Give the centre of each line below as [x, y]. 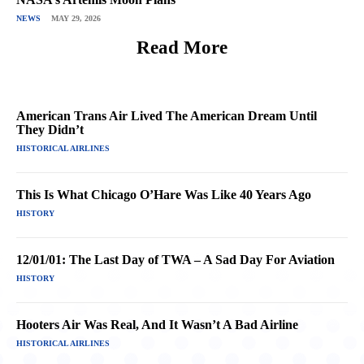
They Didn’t [50, 130]
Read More [182, 48]
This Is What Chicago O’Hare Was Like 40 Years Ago [164, 195]
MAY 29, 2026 [76, 19]
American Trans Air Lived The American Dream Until [167, 116]
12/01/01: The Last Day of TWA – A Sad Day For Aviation [175, 260]
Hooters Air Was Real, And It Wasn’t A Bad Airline [157, 325]
